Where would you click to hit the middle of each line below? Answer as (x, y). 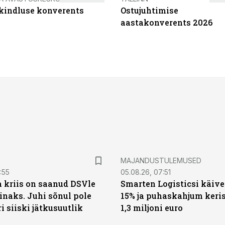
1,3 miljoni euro (152, 208)
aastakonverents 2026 (166, 22)
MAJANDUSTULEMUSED (161, 160)
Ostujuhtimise (149, 10)
